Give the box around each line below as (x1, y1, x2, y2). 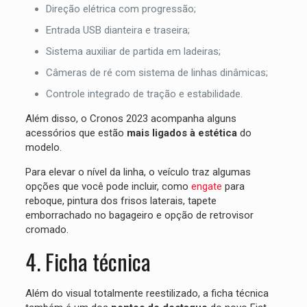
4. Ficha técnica (25, 245, 151, 278)
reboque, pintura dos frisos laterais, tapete (25, 194, 217, 207)
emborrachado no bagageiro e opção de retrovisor (25, 208, 254, 221)
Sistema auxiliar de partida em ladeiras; (45, 45, 221, 58)
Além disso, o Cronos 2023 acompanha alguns (25, 112, 236, 125)
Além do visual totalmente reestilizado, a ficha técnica (25, 286, 269, 299)
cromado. (25, 223, 69, 236)
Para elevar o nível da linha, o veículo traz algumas (25, 165, 251, 178)
